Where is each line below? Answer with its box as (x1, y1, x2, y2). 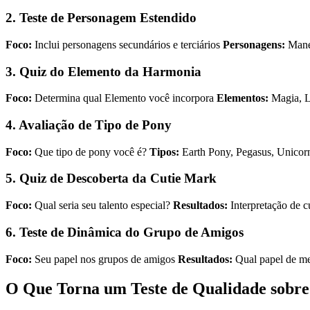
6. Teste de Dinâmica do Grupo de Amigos (6, 224, 244, 239)
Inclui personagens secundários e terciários (32, 38, 223, 51)
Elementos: (217, 92, 268, 104)
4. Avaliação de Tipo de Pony (6, 118, 172, 133)
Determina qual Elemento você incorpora (32, 92, 217, 104)
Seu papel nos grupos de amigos (32, 253, 178, 265)
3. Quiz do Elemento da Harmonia (6, 64, 201, 79)
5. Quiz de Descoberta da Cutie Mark (6, 171, 217, 186)
